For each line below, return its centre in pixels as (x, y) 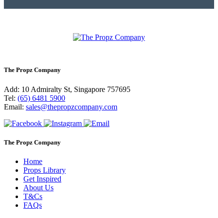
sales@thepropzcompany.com (72, 107)
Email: (15, 107)
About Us (38, 187)
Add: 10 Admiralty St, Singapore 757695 (67, 89)
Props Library (45, 170)
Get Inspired (42, 179)
